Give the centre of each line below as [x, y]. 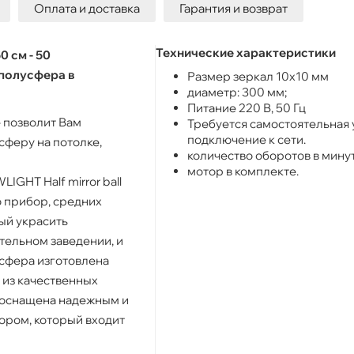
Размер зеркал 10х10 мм [258, 76]
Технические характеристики [246, 52]
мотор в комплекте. [243, 171]
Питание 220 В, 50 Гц [247, 107]
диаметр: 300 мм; [237, 92]
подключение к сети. [247, 139]
